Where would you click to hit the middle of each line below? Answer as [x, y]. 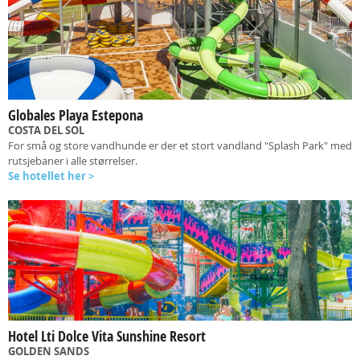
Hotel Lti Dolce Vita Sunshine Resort [107, 336]
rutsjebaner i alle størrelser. [73, 161]
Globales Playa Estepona [76, 115]
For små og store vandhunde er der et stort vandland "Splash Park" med [180, 145]
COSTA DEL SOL [46, 130]
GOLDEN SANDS [49, 351]
